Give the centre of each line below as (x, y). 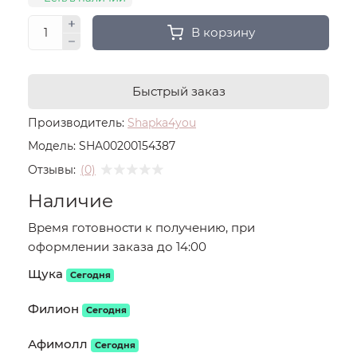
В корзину (223, 32)
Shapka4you (162, 123)
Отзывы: (52, 169)
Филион (53, 309)
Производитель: (76, 123)
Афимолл (58, 344)
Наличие (71, 201)
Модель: (52, 146)
